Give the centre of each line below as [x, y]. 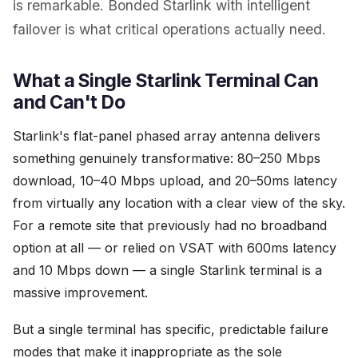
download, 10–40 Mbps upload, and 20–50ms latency [175, 181]
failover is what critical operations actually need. [169, 29]
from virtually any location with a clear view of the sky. [179, 203]
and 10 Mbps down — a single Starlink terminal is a [167, 270]
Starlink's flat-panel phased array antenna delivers [167, 136]
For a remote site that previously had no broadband [170, 225]
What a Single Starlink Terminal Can [166, 81]
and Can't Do [69, 102]
